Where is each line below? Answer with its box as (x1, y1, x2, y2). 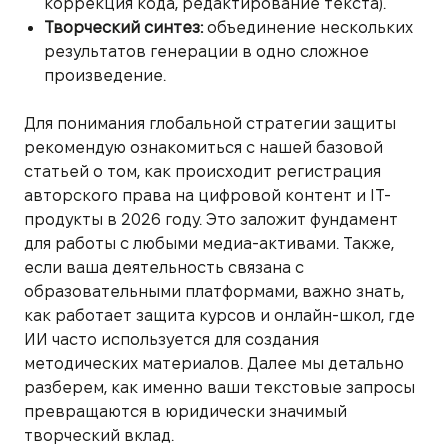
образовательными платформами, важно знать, (24, 282, 404, 300)
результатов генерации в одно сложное (44, 42, 369, 60)
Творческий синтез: (44, 18, 203, 36)
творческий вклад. (24, 426, 174, 444)
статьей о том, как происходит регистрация (24, 162, 381, 180)
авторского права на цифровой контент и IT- (24, 186, 391, 204)
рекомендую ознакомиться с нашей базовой (24, 138, 383, 156)
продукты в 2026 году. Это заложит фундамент (24, 210, 398, 228)
